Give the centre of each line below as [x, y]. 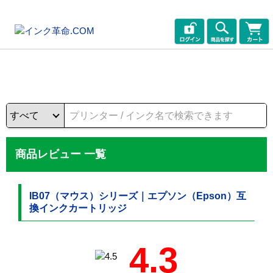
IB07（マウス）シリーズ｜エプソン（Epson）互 [138, 196]
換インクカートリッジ [78, 208]
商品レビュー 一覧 [61, 154]
